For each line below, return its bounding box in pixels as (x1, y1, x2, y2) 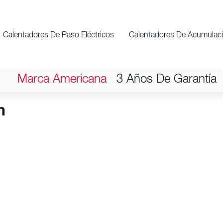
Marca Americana (17, 74, 107, 86)
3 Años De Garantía (116, 74, 217, 86)
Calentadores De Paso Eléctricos (2, 31, 114, 40)
